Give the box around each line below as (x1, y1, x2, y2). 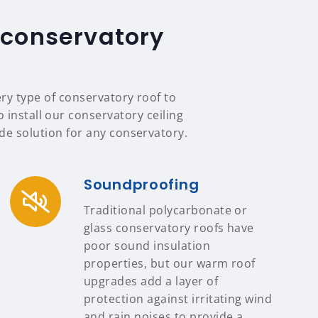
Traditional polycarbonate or (84, 202, 248, 218)
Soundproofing (84, 175, 199, 194)
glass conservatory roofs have (84, 220, 254, 236)
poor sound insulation (84, 238, 211, 253)
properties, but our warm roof (84, 256, 256, 271)
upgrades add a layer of (84, 273, 219, 289)
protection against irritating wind (84, 291, 273, 307)
